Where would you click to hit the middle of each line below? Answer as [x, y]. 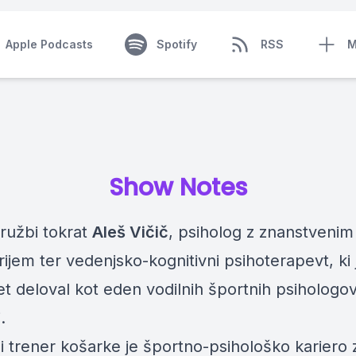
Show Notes [178, 188]
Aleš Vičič [130, 232]
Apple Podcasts [49, 44]
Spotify [176, 44]
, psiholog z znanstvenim [261, 232]
